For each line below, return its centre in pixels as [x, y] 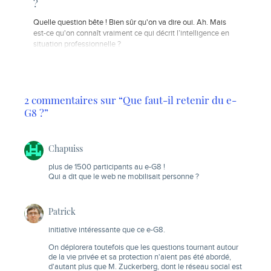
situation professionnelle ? [77, 44]
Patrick [62, 211]
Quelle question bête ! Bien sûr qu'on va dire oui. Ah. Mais [130, 22]
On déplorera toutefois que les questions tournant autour [143, 247]
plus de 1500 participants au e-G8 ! [107, 168]
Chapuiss [66, 149]
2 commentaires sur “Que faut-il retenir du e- [130, 100]
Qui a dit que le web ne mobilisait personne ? [124, 177]
